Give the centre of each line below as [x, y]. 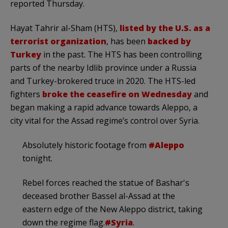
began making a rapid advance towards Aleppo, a [104, 107]
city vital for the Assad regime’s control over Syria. [105, 120]
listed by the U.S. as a [165, 28]
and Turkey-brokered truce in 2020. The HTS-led [103, 81]
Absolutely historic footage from [85, 145]
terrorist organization [58, 41]
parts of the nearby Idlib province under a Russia [103, 67]
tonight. [37, 158]
